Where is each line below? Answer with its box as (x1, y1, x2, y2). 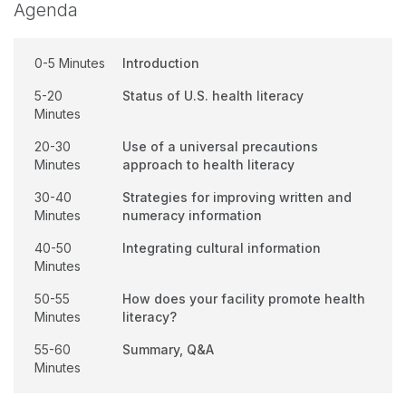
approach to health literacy (122, 157, 295, 172)
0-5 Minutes (34, 55, 105, 71)
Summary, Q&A (122, 342, 214, 357)
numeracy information (122, 208, 262, 223)
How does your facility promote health (122, 291, 365, 306)
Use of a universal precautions (122, 139, 318, 154)
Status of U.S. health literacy (122, 88, 304, 103)
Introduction (122, 55, 199, 71)
